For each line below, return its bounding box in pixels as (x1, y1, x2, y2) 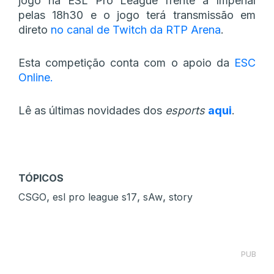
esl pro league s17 (53, 190, 137, 203)
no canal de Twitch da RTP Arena (51, 23, 221, 36)
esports (165, 103, 208, 117)
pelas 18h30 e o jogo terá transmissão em (18, 8, 256, 21)
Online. (18, 70, 53, 84)
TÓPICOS (18, 171, 64, 184)
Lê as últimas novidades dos (18, 103, 165, 117)
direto (18, 23, 51, 36)
